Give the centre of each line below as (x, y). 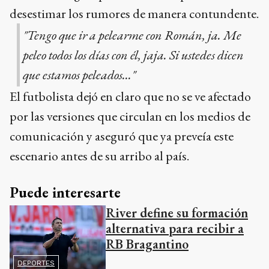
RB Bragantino (147, 244)
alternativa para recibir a (175, 229)
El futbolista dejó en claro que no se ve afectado (130, 97)
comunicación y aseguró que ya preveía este (122, 136)
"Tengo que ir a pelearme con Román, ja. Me (132, 35)
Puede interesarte (65, 193)
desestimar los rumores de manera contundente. (134, 14)
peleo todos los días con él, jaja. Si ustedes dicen (133, 55)
